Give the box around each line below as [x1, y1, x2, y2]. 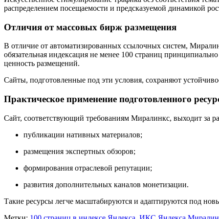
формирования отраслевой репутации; [23, 163, 152, 172]
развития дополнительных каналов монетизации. [23, 180, 189, 189]
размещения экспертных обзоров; [23, 147, 135, 155]
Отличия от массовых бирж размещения [4, 22, 176, 32]
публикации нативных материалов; [23, 130, 142, 139]
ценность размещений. [4, 59, 80, 68]
